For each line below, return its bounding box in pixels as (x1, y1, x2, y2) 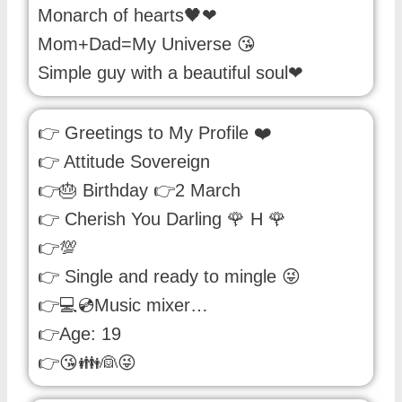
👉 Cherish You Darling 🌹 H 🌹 (38, 208, 286, 229)
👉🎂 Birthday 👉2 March (38, 179, 240, 200)
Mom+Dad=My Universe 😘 (38, 33, 256, 54)
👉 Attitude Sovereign (38, 151, 210, 171)
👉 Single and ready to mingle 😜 (38, 266, 301, 286)
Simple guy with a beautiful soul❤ (38, 62, 303, 83)
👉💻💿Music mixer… (38, 294, 208, 315)
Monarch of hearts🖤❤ (38, 4, 217, 25)
